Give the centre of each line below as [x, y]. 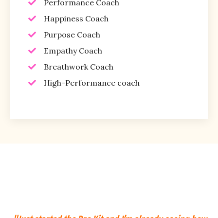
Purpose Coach [72, 34]
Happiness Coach [76, 18]
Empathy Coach [73, 50]
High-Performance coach [92, 82]
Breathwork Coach [79, 66]
